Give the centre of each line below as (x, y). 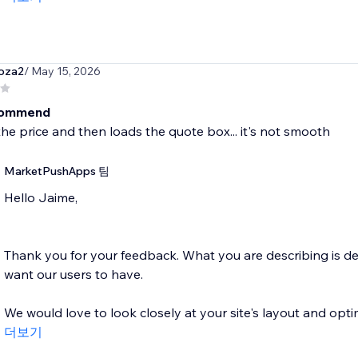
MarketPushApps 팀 (56, 171)
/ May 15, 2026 (62, 72)
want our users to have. (73, 274)
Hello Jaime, (40, 198)
